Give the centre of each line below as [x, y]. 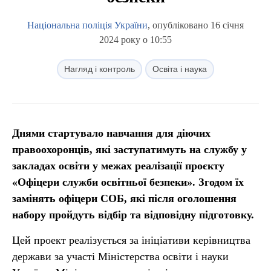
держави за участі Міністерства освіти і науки [120, 256]
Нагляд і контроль [100, 69]
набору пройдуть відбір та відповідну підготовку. [135, 215]
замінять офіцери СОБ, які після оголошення [124, 198]
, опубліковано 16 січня [196, 25]
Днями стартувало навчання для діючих [111, 133]
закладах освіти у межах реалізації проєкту [118, 166]
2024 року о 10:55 [135, 40]
